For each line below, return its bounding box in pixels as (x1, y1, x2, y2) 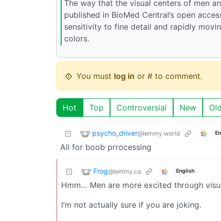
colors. (64, 34, 89, 44)
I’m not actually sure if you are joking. (61, 199, 201, 210)
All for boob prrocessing (60, 142, 151, 152)
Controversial (116, 102, 167, 112)
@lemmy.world (138, 130, 180, 138)
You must (76, 71, 114, 81)
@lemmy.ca (108, 168, 141, 176)
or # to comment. (135, 71, 202, 81)
